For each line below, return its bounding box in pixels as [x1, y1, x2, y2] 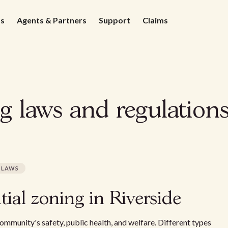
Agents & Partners [17, 15, 87, 25]
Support [99, 15, 130, 25]
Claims [142, 15, 168, 25]
